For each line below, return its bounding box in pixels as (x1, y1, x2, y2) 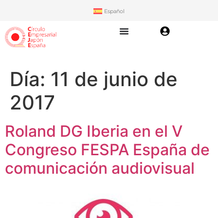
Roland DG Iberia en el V (5, 122, 182, 141)
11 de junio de (51, 67, 178, 91)
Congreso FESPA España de (5, 140, 210, 160)
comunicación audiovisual (5, 159, 195, 178)
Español (104, 7, 125, 15)
